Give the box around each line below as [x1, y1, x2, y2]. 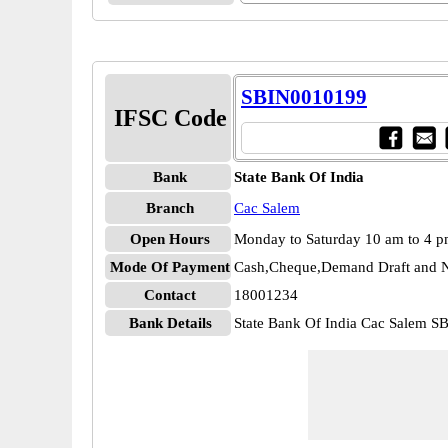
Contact [144, 287, 196, 303]
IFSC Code [113, 105, 227, 131]
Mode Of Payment [110, 259, 230, 275]
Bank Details [128, 315, 212, 331]
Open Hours [130, 231, 210, 247]
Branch [146, 200, 194, 216]
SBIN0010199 [241, 85, 367, 109]
